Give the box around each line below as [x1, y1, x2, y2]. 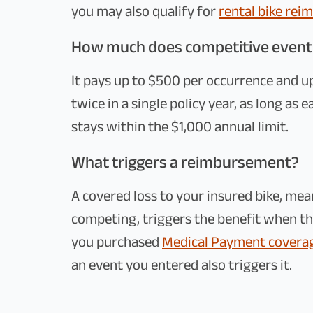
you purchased [71, 228, 162, 256]
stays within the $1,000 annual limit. [71, 113, 289, 140]
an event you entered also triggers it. [71, 252, 292, 279]
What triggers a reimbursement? [71, 147, 299, 178]
